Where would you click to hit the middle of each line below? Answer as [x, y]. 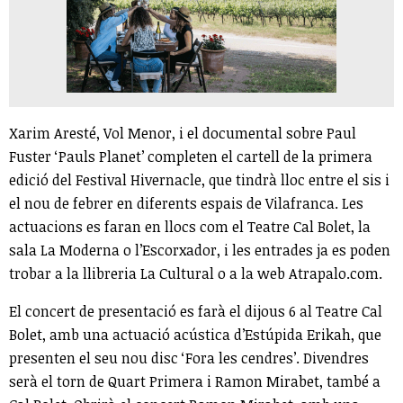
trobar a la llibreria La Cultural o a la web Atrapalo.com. [196, 274]
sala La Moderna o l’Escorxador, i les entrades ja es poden [200, 251]
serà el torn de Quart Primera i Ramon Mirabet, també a [195, 382]
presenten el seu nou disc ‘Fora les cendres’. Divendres [189, 358]
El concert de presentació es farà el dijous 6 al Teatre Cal [196, 312]
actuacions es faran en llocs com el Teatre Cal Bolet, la [190, 227]
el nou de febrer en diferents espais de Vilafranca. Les [186, 204]
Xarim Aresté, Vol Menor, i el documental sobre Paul [183, 134]
